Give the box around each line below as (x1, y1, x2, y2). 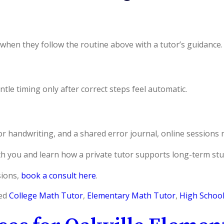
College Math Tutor (9, 190, 83, 201)
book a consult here (21, 170, 96, 181)
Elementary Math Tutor (87, 190, 175, 201)
